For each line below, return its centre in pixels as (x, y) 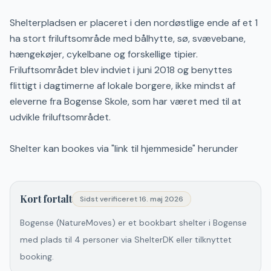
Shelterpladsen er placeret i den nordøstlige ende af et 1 (134, 23)
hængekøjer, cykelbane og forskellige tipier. (104, 54)
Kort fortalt (46, 199)
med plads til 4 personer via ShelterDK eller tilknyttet (126, 240)
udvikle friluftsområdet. (60, 117)
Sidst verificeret (109, 199)
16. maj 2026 (161, 199)
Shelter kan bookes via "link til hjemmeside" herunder (124, 149)
